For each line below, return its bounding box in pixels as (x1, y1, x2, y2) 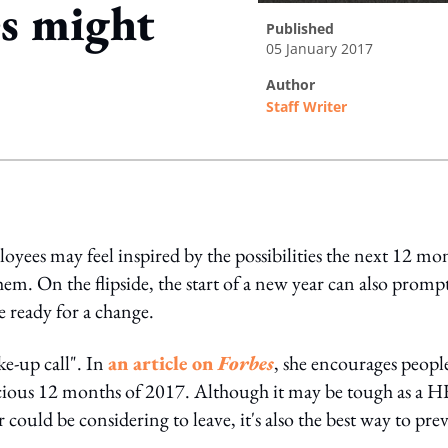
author (276, 75, 315, 94)
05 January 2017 (266, 39, 373, 58)
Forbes (218, 350, 274, 376)
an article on (108, 350, 218, 376)
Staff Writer (266, 97, 347, 116)
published (275, 19, 334, 38)
